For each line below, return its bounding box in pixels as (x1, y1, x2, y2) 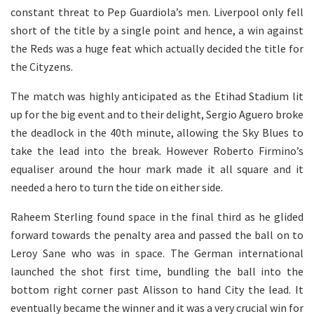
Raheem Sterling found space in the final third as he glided (11, 209, 303, 224)
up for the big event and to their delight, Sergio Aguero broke (11, 107, 303, 121)
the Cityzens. (11, 59, 73, 74)
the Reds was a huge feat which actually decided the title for (11, 41, 303, 55)
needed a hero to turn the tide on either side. (11, 179, 223, 194)
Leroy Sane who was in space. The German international (11, 245, 303, 260)
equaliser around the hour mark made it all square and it (11, 161, 303, 176)
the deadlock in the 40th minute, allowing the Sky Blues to (11, 125, 303, 139)
